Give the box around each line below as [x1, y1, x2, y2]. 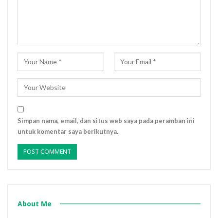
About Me [18, 199, 52, 208]
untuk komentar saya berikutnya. [18, 127, 118, 135]
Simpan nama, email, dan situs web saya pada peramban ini [18, 116, 195, 125]
